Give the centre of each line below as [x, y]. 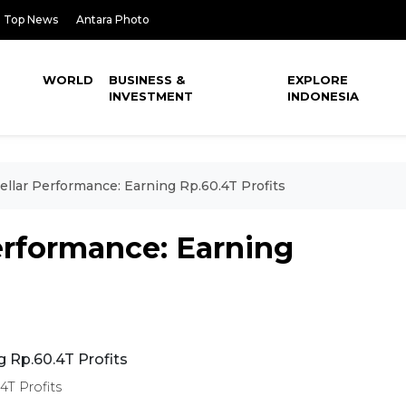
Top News [31, 19]
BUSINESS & [147, 80]
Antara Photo [113, 19]
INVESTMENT [151, 96]
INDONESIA [324, 96]
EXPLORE [318, 80]
